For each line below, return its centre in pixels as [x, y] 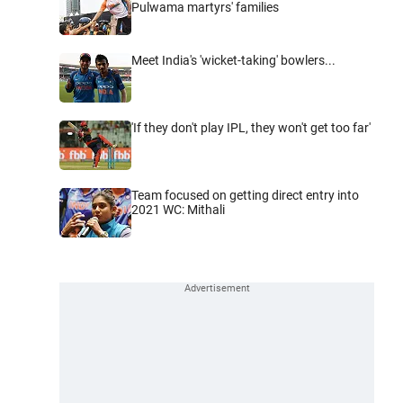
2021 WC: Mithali [178, 209]
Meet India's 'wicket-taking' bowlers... [233, 60]
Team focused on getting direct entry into [245, 195]
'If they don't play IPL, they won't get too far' [251, 127]
